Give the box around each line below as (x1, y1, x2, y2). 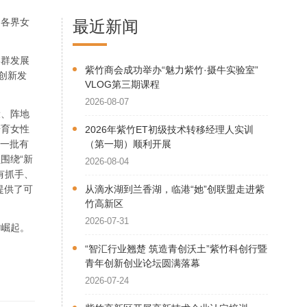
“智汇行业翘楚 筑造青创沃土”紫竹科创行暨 (85, 243, 267, 254)
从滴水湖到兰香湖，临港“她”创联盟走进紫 (85, 184, 265, 195)
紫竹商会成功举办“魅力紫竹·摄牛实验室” (85, 64, 258, 75)
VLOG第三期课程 (85, 79, 160, 90)
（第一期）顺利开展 (85, 138, 171, 149)
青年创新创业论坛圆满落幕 (85, 258, 200, 269)
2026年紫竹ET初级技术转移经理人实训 (85, 124, 254, 135)
